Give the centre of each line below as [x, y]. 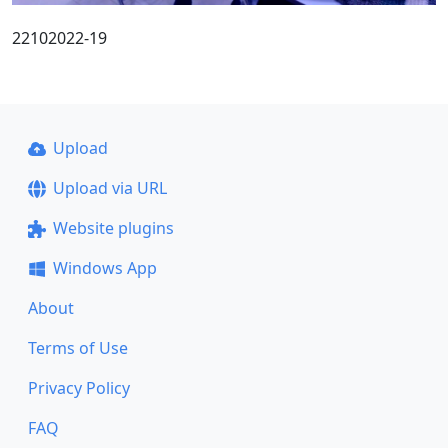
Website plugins [113, 228]
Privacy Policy [79, 388]
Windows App [104, 268]
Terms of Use [78, 348]
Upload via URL [109, 188]
